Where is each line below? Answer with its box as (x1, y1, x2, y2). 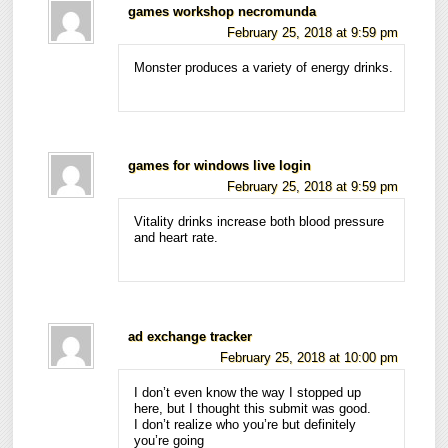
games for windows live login (128, 159, 312, 174)
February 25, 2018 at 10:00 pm (219, 350, 398, 365)
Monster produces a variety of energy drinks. (134, 60, 394, 75)
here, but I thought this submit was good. (134, 401, 372, 416)
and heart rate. (134, 231, 219, 246)
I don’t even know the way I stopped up (134, 385, 362, 400)
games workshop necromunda (128, 4, 317, 19)
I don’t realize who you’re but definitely (134, 417, 357, 432)
